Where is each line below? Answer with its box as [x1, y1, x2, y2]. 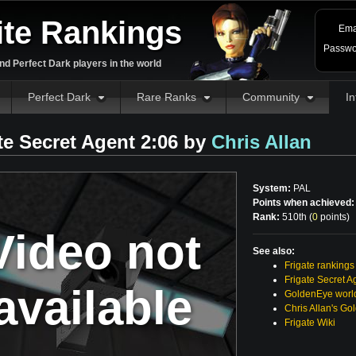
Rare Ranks [137, 91, 196, 103]
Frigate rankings [284, 260, 354, 271]
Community [242, 91, 300, 103]
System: [253, 183, 291, 194]
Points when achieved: [253, 197, 354, 208]
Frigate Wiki [284, 317, 335, 328]
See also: [253, 246, 295, 257]
